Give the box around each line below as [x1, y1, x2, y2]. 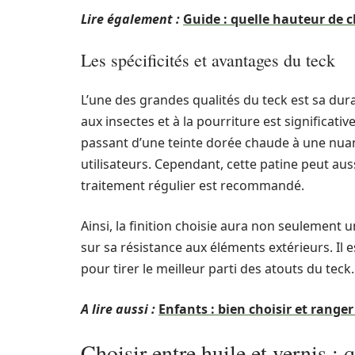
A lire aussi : [81, 300, 155, 318]
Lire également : [81, 10, 180, 28]
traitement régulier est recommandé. [81, 177, 304, 194]
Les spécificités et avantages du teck [81, 48, 335, 71]
